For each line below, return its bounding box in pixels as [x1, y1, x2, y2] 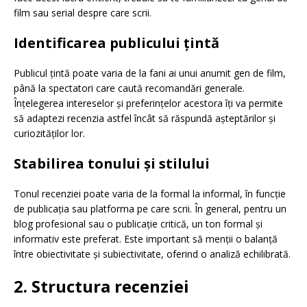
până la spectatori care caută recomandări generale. [14, 82, 245, 95]
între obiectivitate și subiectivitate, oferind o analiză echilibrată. [14, 247, 291, 261]
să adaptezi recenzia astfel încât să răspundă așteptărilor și [14, 112, 275, 125]
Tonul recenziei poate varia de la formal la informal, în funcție [14, 187, 286, 201]
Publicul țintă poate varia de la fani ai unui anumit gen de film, [14, 66, 286, 80]
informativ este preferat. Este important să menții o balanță [14, 232, 278, 246]
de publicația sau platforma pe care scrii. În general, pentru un [14, 202, 286, 216]
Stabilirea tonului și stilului [14, 154, 210, 173]
